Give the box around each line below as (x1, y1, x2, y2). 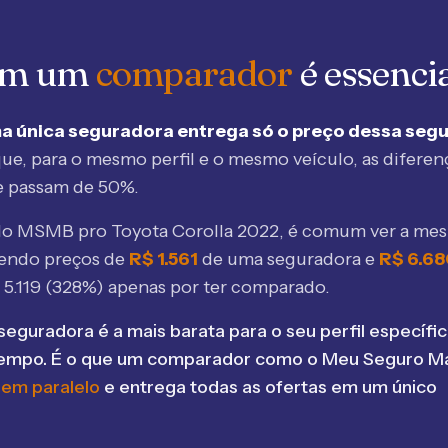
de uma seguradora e (202, 248, 379, 270)
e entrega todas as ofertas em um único (100, 376, 437, 398)
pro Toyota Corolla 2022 (74, 220, 279, 242)
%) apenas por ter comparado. (82, 276, 330, 298)
